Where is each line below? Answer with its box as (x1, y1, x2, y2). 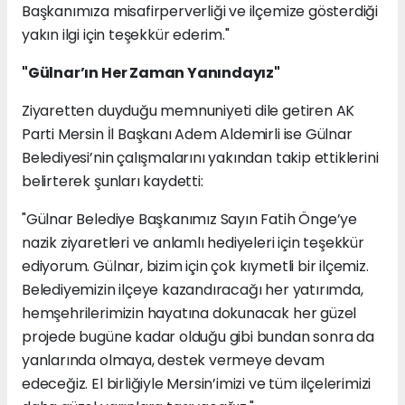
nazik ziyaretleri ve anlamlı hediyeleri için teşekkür (22, 232, 364, 254)
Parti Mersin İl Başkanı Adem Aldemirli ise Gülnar (22, 124, 353, 146)
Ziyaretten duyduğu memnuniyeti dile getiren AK (22, 100, 355, 122)
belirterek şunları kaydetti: (22, 171, 203, 193)
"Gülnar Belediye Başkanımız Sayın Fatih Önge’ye (22, 209, 357, 231)
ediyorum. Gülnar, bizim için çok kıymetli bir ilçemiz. (22, 256, 369, 278)
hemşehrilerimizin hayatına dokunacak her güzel (22, 303, 357, 325)
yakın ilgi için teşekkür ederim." (22, 24, 230, 46)
